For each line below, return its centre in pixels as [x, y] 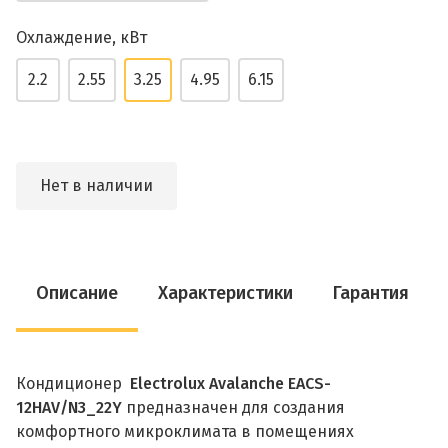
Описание [77, 293]
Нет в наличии [96, 185]
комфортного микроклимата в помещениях [185, 431]
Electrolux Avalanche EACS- [228, 383]
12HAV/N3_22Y [69, 407]
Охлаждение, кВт [81, 37]
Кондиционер [71, 383]
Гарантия [371, 293]
